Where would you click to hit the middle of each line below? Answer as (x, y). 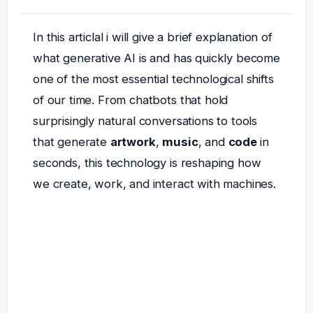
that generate (71, 142)
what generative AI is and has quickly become (156, 58)
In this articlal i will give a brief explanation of (152, 37)
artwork (133, 142)
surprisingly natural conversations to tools (145, 121)
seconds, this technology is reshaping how (147, 163)
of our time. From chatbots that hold (130, 100)
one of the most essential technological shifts (153, 79)
